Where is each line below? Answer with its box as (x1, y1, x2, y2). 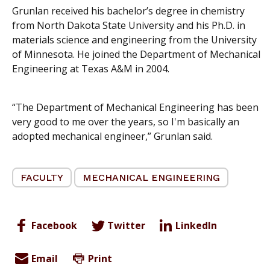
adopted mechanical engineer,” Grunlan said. (12, 130, 213, 143)
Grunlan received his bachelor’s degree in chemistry (12, 4, 245, 18)
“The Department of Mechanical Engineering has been (12, 101, 259, 115)
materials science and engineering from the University (12, 33, 257, 47)
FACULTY (20, 171, 63, 183)
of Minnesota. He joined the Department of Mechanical (12, 48, 260, 61)
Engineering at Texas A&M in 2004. (12, 62, 169, 76)
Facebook (31, 219, 77, 233)
